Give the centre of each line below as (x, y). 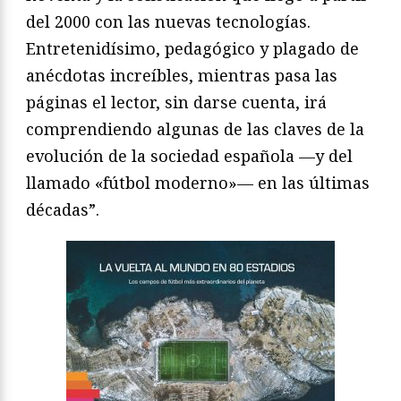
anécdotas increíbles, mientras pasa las (182, 75)
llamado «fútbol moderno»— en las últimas (198, 182)
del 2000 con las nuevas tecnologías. (168, 21)
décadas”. (63, 209)
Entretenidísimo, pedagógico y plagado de (192, 48)
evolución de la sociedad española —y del (189, 155)
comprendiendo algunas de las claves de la (195, 128)
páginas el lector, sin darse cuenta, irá (176, 102)
